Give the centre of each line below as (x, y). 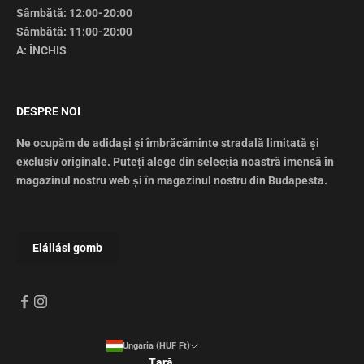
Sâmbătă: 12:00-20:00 (74, 13)
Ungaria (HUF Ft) (156, 345)
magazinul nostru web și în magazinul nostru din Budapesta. (172, 180)
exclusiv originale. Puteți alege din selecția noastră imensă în (175, 161)
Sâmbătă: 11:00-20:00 (74, 31)
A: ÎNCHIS (41, 50)
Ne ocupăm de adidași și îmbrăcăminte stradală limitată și (168, 143)
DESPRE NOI (48, 111)
